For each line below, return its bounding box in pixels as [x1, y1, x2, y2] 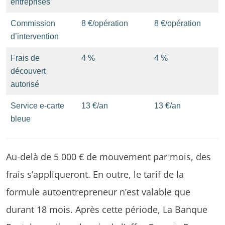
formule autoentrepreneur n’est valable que [6, 185, 190, 198]
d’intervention [11, 32, 59, 41]
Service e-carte [11, 101, 64, 110]
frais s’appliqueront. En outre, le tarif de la [6, 167, 184, 180]
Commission [11, 19, 55, 28]
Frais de [11, 53, 40, 62]
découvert [11, 66, 46, 75]
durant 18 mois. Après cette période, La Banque [6, 202, 207, 215]
